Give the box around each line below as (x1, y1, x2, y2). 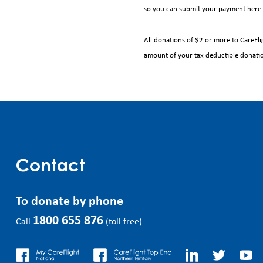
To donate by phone (16, 194, 123, 208)
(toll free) (103, 217, 142, 227)
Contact (16, 158, 85, 176)
